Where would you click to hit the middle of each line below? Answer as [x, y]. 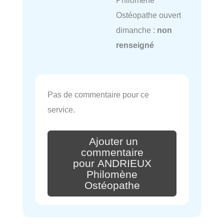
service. [61, 110]
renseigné [135, 45]
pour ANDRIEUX [112, 163]
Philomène [112, 174]
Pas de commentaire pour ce [98, 95]
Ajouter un [113, 142]
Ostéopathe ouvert [148, 15]
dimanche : [136, 30]
